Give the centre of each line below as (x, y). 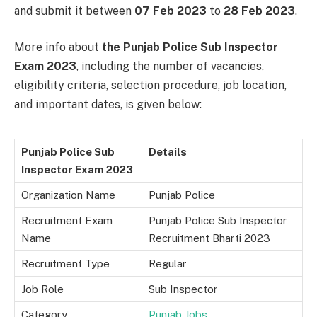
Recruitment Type (65, 264)
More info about (58, 47)
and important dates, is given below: (108, 105)
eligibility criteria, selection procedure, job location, (150, 86)
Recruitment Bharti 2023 (209, 238)
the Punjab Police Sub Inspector (190, 47)
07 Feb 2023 (171, 11)
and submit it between (74, 11)
